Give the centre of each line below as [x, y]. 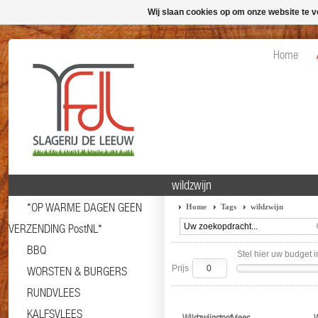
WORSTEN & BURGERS [77, 271]
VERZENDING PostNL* [55, 229]
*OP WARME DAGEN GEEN [84, 207]
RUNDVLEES [54, 292]
